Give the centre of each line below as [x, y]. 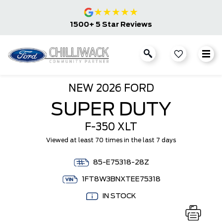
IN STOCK [119, 196]
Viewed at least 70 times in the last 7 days [111, 140]
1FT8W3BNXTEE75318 [121, 179]
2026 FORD [124, 89]
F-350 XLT [111, 127]
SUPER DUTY [111, 110]
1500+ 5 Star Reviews [111, 25]
